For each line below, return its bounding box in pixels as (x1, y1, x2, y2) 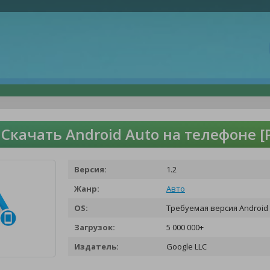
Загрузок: (74, 222, 115, 233)
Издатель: (74, 241, 119, 252)
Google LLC (165, 241, 207, 252)
